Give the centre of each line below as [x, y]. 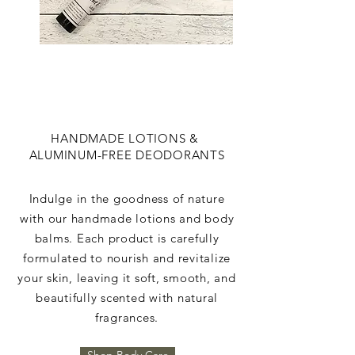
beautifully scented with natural [127, 298]
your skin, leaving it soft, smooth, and [127, 278]
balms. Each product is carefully [127, 239]
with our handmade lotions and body [127, 219]
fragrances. [127, 318]
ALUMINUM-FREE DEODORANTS [127, 155]
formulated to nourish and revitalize [127, 258]
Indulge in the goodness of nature [127, 199]
